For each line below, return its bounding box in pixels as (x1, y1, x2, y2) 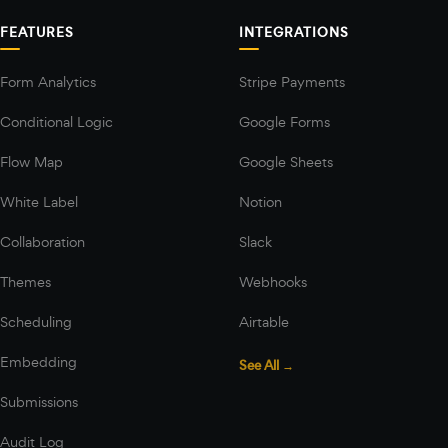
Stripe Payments (239, 72, 345, 91)
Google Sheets (239, 152, 333, 171)
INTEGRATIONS (239, 23, 349, 42)
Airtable (239, 312, 289, 331)
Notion (239, 192, 282, 211)
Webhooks (239, 272, 307, 291)
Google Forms (239, 112, 330, 131)
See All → (239, 356, 294, 375)
